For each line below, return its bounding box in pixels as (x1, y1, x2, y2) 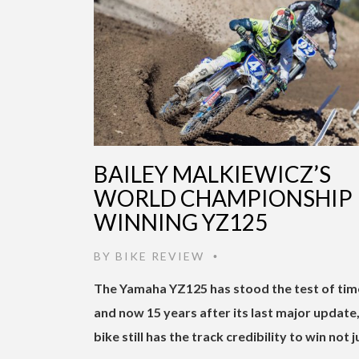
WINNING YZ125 (94, 208, 268, 236)
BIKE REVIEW (115, 248, 204, 263)
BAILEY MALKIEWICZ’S (94, 159, 331, 188)
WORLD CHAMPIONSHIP (94, 184, 353, 212)
